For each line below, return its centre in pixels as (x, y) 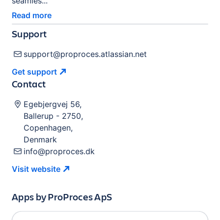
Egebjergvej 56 (52, 104)
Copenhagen (47, 128)
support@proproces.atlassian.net (85, 54)
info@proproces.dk (59, 151)
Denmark (40, 139)
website (46, 169)
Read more (32, 15)
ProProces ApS (80, 197)
